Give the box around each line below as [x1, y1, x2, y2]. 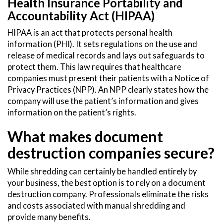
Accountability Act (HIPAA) [7, 8, 155, 23]
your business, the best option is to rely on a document [7, 178, 206, 188]
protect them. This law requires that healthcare [7, 62, 181, 72]
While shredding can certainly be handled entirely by [7, 166, 197, 177]
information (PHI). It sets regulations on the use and [7, 39, 197, 50]
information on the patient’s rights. [7, 108, 136, 118]
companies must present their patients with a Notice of [7, 73, 209, 84]
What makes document [7, 127, 163, 146]
